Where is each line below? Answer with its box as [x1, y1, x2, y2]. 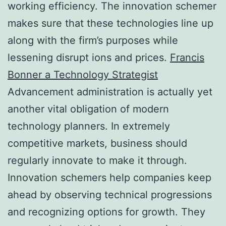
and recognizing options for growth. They [8, 205, 205, 218]
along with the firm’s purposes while [8, 34, 178, 46]
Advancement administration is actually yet [8, 85, 212, 98]
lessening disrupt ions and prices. [8, 51, 170, 64]
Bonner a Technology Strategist [8, 68, 158, 81]
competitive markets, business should [8, 137, 187, 149]
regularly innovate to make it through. [8, 154, 187, 166]
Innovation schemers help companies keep [8, 171, 211, 184]
